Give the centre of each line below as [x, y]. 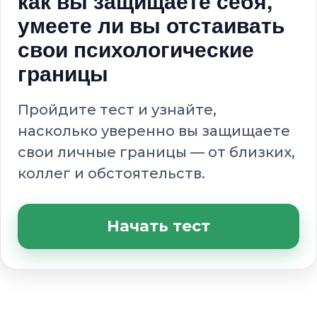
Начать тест [158, 226]
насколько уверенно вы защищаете [154, 131]
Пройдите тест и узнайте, [117, 109]
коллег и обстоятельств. [111, 173]
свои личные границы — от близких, [156, 152]
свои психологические [136, 48]
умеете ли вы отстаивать [151, 24]
